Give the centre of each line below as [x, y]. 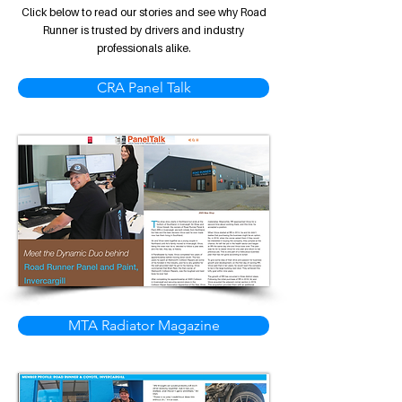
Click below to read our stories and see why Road [144, 12]
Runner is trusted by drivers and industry [144, 30]
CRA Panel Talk [144, 87]
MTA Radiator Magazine [144, 325]
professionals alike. [144, 48]
